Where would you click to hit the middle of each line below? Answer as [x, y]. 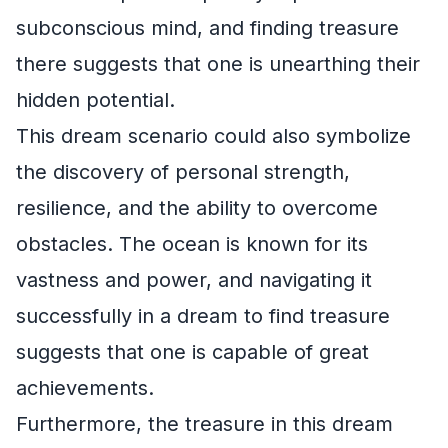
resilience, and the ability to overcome [197, 207]
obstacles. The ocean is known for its [192, 243]
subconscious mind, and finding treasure [207, 27]
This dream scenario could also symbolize [213, 135]
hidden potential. [95, 99]
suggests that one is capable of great [192, 351]
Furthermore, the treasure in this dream [204, 423]
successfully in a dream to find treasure [203, 315]
